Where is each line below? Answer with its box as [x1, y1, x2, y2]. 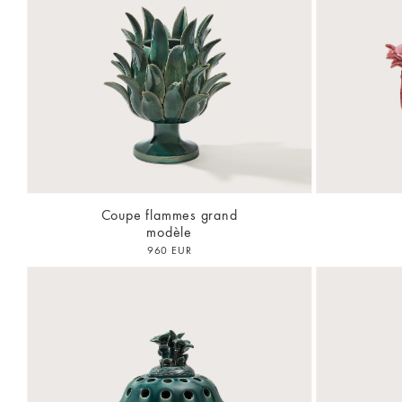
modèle [146, 223, 192, 242]
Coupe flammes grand [100, 205, 238, 225]
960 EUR [146, 243, 192, 258]
